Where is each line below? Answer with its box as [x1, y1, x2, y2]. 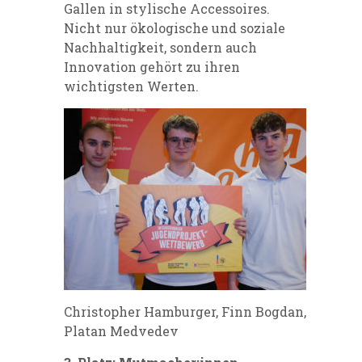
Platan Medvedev [64, 322, 179, 340]
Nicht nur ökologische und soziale [64, 19, 285, 37]
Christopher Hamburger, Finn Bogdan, [64, 303, 306, 321]
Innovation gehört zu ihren [64, 58, 240, 76]
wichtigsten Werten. [64, 78, 199, 95]
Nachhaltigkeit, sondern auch [64, 39, 257, 57]
